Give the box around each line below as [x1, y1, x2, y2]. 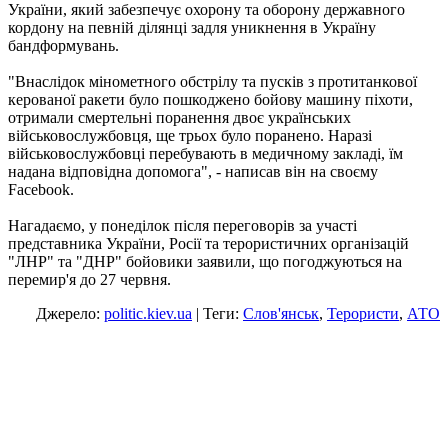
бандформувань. [8, 37, 119, 55]
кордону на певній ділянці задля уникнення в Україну [8, 19, 376, 37]
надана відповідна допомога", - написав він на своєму [8, 163, 378, 181]
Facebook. [8, 181, 74, 199]
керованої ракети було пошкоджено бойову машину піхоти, [8, 91, 413, 109]
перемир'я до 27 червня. [8, 271, 171, 289]
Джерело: [36, 305, 104, 323]
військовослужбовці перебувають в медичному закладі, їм [8, 145, 403, 163]
